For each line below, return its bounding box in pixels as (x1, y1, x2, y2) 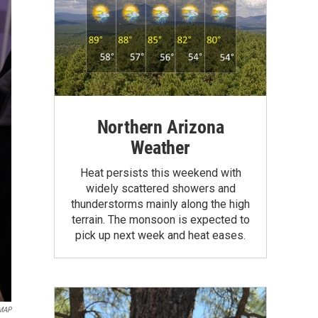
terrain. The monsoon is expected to (71, 212, 250, 226)
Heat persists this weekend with (79, 165, 241, 180)
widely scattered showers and (85, 181, 236, 195)
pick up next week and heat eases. (75, 228, 246, 242)
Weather (131, 136, 190, 158)
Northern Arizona (97, 116, 224, 138)
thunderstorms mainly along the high (71, 197, 250, 211)
